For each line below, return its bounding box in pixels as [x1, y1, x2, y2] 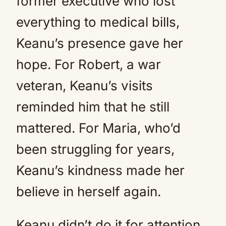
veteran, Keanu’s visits [16, 78, 153, 93]
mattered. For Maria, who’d [16, 120, 181, 136]
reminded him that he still [16, 99, 169, 115]
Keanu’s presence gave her [16, 35, 183, 51]
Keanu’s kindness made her [16, 162, 185, 178]
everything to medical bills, [16, 14, 180, 30]
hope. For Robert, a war [16, 56, 161, 72]
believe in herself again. [16, 184, 161, 199]
